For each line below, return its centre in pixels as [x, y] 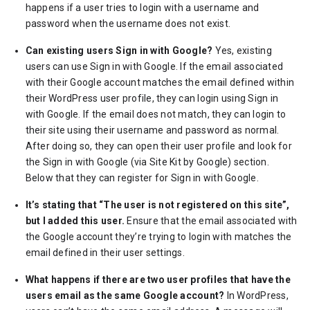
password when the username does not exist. [128, 24]
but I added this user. [75, 221]
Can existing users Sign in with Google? [119, 51]
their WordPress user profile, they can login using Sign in [152, 98]
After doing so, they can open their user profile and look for [158, 146]
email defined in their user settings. [105, 253]
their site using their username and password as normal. [152, 130]
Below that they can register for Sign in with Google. [142, 178]
